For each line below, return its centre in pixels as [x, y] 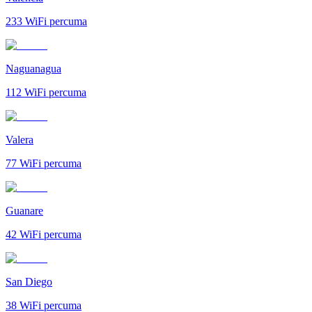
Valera [19, 139]
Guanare [24, 210]
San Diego [29, 281]
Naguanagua [33, 68]
